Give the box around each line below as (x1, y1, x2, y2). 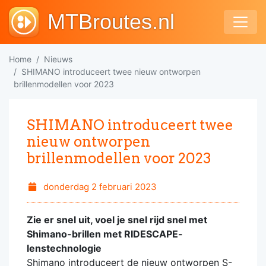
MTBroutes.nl (47, 9, 175, 34)
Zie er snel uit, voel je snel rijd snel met (27, 214, 207, 226)
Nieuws (44, 54, 72, 64)
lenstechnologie (27, 242, 102, 254)
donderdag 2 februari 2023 (40, 181, 157, 192)
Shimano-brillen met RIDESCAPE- (27, 228, 183, 240)
